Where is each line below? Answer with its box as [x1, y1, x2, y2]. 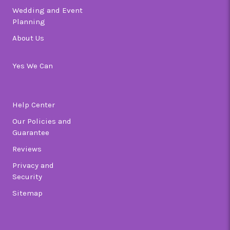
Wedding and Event [12, 6, 83, 15]
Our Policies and [12, 117, 72, 126]
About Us [12, 33, 45, 43]
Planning [12, 17, 46, 27]
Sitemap [12, 188, 43, 198]
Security [12, 172, 43, 182]
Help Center [12, 100, 55, 110]
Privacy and [12, 161, 54, 170]
